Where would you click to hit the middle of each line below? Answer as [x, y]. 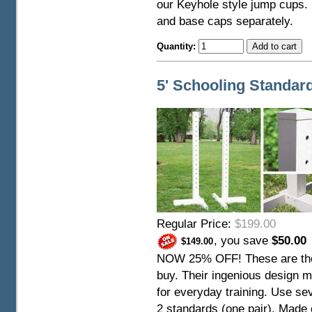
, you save [242, 240]
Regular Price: [195, 224]
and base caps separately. [225, 22]
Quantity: [177, 47]
